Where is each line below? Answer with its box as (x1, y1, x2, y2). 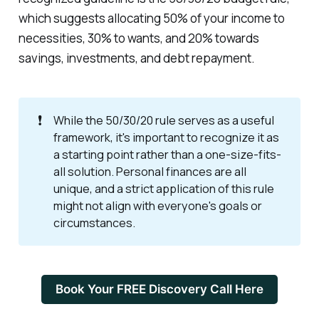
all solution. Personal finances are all (53, 164, 246, 180)
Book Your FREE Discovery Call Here (55, 282, 263, 297)
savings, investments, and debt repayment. (18, 49, 255, 66)
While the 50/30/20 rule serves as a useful (53, 113, 274, 129)
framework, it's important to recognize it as (53, 130, 279, 146)
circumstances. (53, 215, 135, 231)
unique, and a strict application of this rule (53, 181, 274, 197)
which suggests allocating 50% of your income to (18, 9, 285, 26)
